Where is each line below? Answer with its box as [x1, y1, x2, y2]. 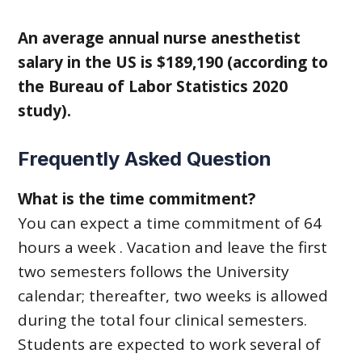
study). [18, 100, 72, 121]
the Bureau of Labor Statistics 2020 [18, 76, 288, 97]
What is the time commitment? [18, 188, 256, 209]
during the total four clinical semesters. [18, 309, 308, 330]
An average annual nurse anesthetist [18, 27, 301, 48]
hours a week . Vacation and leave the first [18, 237, 328, 258]
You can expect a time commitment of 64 [18, 213, 322, 234]
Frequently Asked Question [18, 147, 272, 170]
